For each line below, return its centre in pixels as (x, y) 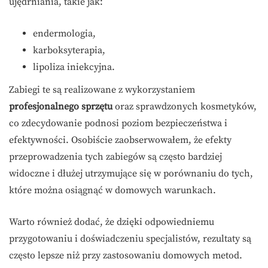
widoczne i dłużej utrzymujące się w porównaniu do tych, (131, 174)
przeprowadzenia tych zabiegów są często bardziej (115, 157)
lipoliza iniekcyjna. (74, 67)
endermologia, (64, 34)
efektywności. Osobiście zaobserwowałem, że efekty (120, 140)
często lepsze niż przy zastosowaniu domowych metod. (126, 256)
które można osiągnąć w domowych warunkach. (112, 191)
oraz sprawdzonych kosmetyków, (185, 107)
